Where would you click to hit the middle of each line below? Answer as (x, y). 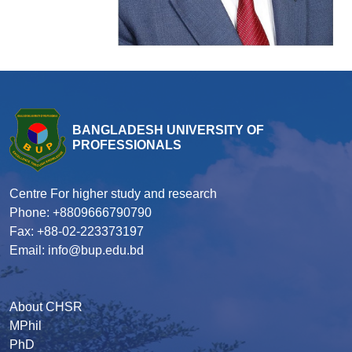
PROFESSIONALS (127, 145)
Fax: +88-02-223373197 (77, 232)
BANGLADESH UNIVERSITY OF (168, 130)
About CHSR (46, 307)
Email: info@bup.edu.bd (77, 251)
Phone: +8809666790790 (81, 213)
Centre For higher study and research (113, 194)
